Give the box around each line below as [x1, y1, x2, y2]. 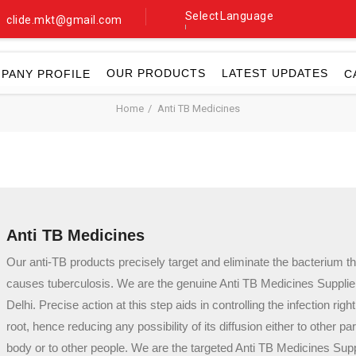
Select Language [184, 10, 273, 23]
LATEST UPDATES [222, 67, 328, 79]
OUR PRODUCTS [106, 67, 206, 79]
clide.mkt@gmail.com [6, 14, 122, 26]
